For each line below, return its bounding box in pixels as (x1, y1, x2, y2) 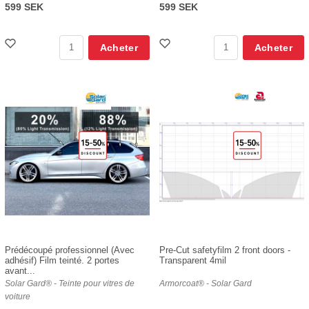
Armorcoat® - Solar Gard (159, 278, 252, 288)
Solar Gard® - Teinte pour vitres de (5, 278, 134, 288)
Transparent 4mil (159, 255, 226, 266)
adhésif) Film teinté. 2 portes (5, 255, 119, 266)
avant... (5, 265, 35, 276)
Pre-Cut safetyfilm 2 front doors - (159, 244, 290, 255)
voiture (5, 291, 30, 301)
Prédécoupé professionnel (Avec (5, 244, 134, 255)
